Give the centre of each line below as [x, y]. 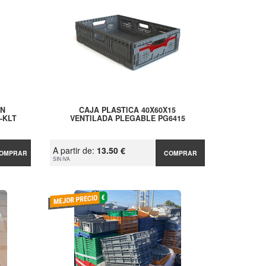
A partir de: [75, 151]
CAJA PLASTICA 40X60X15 [128, 110]
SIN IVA [62, 159]
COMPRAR [180, 153]
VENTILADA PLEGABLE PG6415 [127, 118]
